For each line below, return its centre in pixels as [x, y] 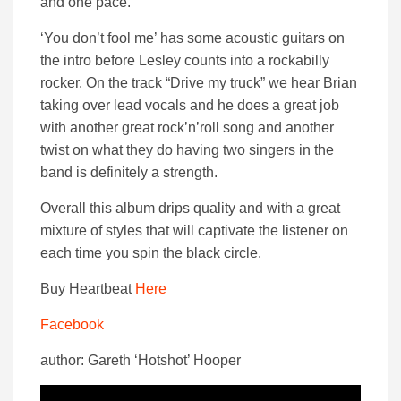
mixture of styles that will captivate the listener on [194, 231]
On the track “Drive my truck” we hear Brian [222, 83]
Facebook [72, 325]
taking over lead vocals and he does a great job [190, 106]
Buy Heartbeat [88, 289]
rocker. [63, 83]
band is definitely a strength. [129, 173]
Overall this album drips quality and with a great [190, 209]
